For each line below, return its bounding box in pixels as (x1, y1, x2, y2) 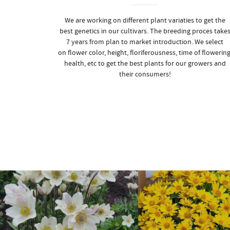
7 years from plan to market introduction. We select (66, 37, 223, 47)
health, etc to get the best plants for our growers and (64, 59, 226, 68)
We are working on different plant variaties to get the (64, 16, 225, 25)
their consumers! (119, 70, 171, 79)
